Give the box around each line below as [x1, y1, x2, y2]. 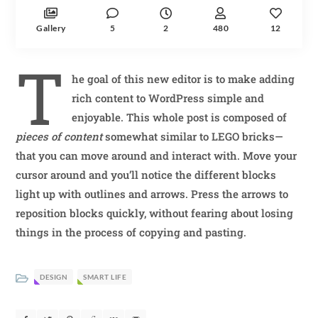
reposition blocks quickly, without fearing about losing [16, 206, 294, 220]
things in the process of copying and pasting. [16, 225, 247, 239]
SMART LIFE [83, 272, 127, 281]
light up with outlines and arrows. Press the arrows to [16, 187, 289, 201]
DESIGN [40, 272, 68, 281]
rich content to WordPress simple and [72, 91, 265, 105]
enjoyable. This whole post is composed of [72, 110, 287, 124]
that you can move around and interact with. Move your [16, 148, 297, 163]
